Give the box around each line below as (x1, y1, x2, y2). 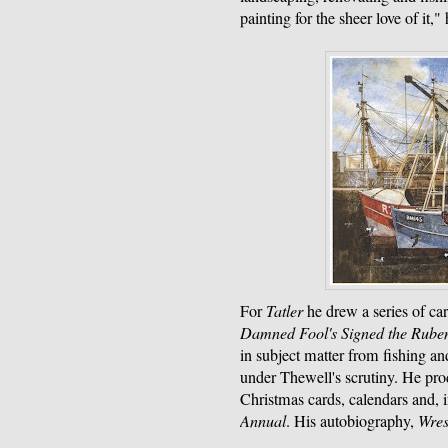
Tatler (266, 300, 304, 322)
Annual (240, 410, 287, 432)
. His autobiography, (286, 410, 419, 433)
